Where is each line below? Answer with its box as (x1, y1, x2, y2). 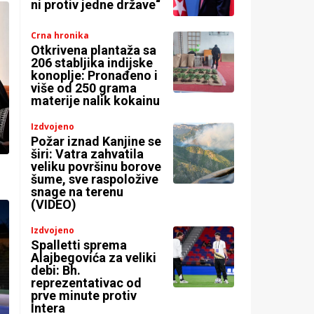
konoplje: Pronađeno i (31, 68, 158, 83)
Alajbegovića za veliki (31, 250, 157, 266)
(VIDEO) (31, 197, 77, 212)
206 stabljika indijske (31, 55, 153, 71)
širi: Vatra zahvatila (31, 146, 144, 162)
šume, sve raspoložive (31, 172, 159, 187)
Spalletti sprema (31, 238, 128, 253)
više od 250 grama (31, 81, 137, 96)
